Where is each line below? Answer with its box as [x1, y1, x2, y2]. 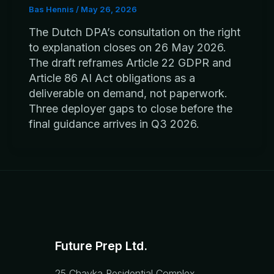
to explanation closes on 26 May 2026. [29, 40, 226, 54]
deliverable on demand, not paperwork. [29, 86, 228, 100]
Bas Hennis [29, 4, 76, 15]
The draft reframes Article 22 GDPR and [29, 56, 231, 69]
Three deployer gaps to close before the [29, 102, 232, 115]
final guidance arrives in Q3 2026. [29, 117, 199, 130]
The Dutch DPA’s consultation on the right [29, 25, 240, 39]
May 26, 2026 [81, 4, 137, 15]
